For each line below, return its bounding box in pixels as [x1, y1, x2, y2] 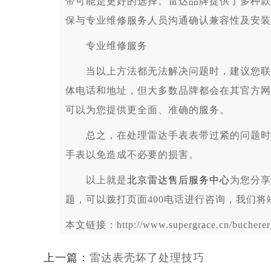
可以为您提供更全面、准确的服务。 [65, 105, 230, 115]
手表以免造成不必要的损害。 [65, 149, 199, 160]
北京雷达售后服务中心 [127, 175, 230, 185]
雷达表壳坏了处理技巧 [90, 252, 204, 264]
